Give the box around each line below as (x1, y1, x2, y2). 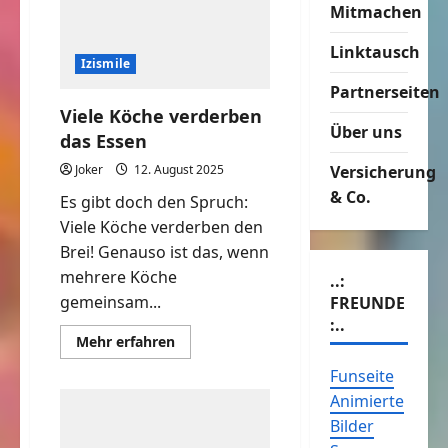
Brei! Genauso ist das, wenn (60, 241, 269, 264)
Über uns (329, 121, 402, 144)
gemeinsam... (60, 291, 161, 314)
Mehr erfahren (76, 332, 175, 352)
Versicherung (329, 161, 436, 184)
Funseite (329, 365, 394, 388)
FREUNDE (329, 292, 405, 315)
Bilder (329, 415, 374, 438)
